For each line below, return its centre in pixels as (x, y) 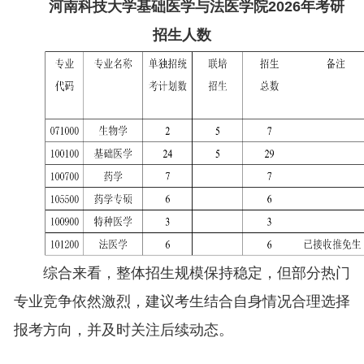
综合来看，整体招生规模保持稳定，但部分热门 (196, 273)
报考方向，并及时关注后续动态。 (123, 330)
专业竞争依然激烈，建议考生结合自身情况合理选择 (182, 302)
